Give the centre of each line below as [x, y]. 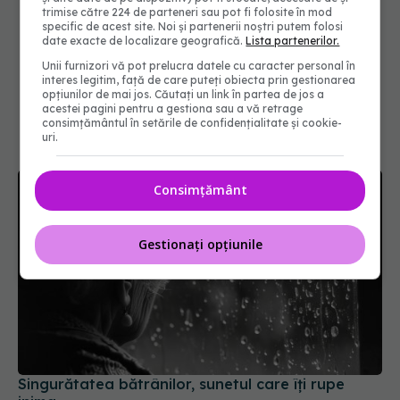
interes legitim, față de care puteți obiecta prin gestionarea [199, 80]
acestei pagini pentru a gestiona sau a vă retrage [173, 108]
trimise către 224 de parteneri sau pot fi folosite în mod [187, 12]
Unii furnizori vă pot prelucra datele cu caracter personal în [199, 66]
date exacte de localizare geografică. [144, 41]
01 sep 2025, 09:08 [65, 339]
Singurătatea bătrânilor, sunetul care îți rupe [181, 301]
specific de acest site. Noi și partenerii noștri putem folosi [193, 26]
